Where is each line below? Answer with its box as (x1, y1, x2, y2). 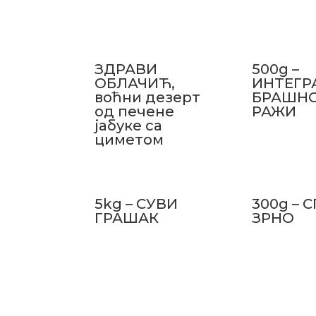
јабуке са (95, 116, 163, 134)
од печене (95, 102, 175, 120)
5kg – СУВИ (95, 195, 178, 212)
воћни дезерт (95, 88, 201, 106)
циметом (95, 130, 164, 148)
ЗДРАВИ (95, 60, 158, 78)
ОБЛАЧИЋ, (95, 74, 176, 92)
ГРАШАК (95, 209, 159, 226)
